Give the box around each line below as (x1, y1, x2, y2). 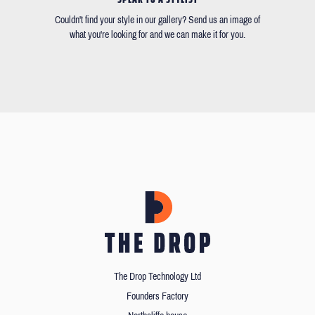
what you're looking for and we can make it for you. (70, 30, 245, 41)
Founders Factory (127, 291, 188, 302)
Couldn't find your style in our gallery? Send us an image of (55, 15, 260, 26)
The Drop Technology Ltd (114, 271, 201, 283)
